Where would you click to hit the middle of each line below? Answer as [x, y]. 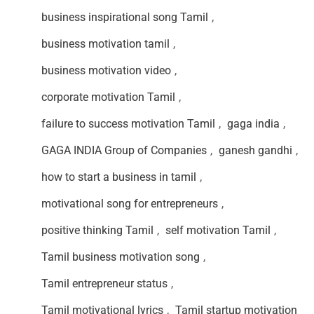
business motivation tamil [105, 44]
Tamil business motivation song [121, 257]
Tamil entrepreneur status [104, 284]
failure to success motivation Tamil [128, 124]
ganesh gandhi [255, 151]
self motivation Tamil [218, 231]
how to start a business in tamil [119, 177]
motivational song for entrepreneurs [130, 204]
